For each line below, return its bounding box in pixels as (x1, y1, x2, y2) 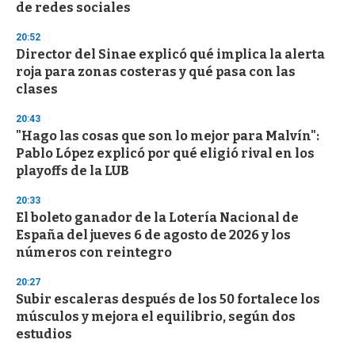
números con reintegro (16, 245, 172, 261)
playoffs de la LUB (16, 163, 129, 179)
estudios (16, 326, 72, 342)
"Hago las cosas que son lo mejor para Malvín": (16, 128, 319, 144)
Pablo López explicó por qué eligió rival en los (16, 146, 315, 162)
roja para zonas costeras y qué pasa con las (16, 64, 296, 80)
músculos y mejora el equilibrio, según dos (16, 309, 296, 325)
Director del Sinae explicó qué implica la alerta (16, 47, 325, 63)
